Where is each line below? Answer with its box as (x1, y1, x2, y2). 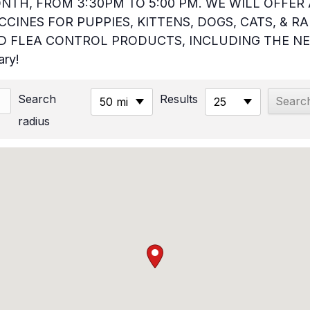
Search (18, 91, 56, 106)
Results (160, 91, 198, 106)
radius (18, 113, 50, 128)
